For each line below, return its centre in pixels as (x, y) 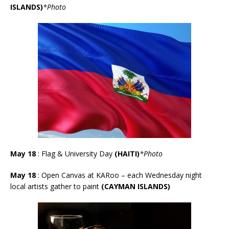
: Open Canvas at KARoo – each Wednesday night (120, 175)
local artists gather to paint (55, 186)
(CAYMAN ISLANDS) (136, 186)
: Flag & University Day (75, 153)
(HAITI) (127, 153)
